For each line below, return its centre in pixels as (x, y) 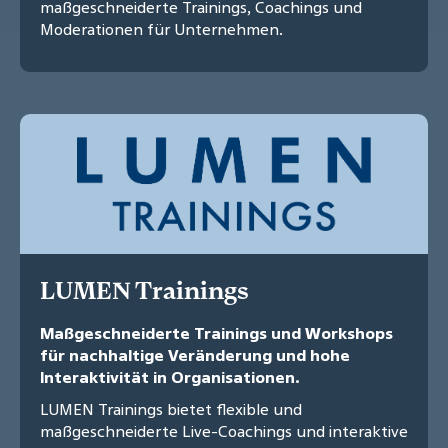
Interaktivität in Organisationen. (170, 377)
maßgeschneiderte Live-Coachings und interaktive (224, 431)
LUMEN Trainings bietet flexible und (171, 409)
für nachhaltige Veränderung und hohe (195, 355)
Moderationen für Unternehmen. (161, 29)
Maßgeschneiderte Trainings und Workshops (216, 333)
